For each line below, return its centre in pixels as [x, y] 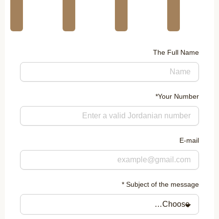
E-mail [189, 140]
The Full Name [176, 52]
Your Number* [178, 96]
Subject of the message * [163, 184]
